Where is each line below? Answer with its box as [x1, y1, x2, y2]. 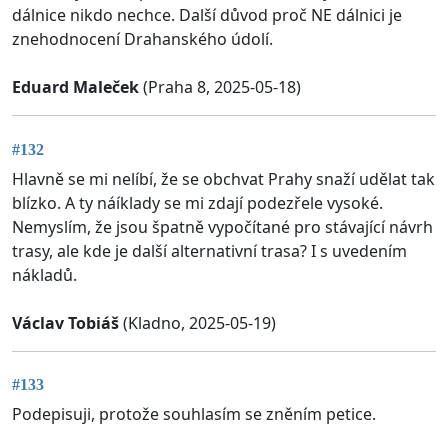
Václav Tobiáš [12, 311, 119, 334]
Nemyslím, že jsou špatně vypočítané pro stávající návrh [12, 215, 433, 238]
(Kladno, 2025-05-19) [119, 311, 276, 334]
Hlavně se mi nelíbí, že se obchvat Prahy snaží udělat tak [12, 167, 435, 190]
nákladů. [12, 263, 77, 286]
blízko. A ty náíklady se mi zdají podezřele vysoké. [12, 191, 383, 214]
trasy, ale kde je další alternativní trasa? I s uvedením [12, 239, 407, 262]
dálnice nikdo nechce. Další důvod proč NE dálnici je [12, 4, 402, 27]
